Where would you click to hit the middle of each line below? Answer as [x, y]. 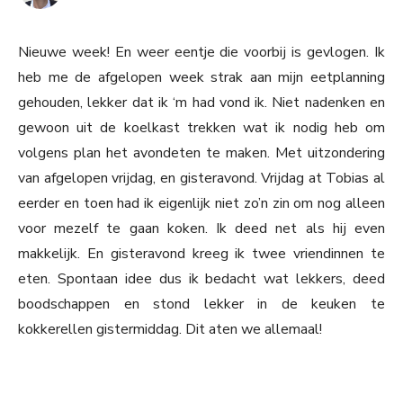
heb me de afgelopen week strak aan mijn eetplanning [201, 78]
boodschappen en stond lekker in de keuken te [201, 304]
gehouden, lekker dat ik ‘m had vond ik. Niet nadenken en [201, 103]
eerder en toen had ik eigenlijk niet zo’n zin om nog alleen [201, 204]
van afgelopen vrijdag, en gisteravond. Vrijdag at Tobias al [201, 179]
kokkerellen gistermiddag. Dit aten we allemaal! [170, 330]
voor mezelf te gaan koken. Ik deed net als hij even [201, 229]
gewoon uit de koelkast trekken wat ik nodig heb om [201, 128]
